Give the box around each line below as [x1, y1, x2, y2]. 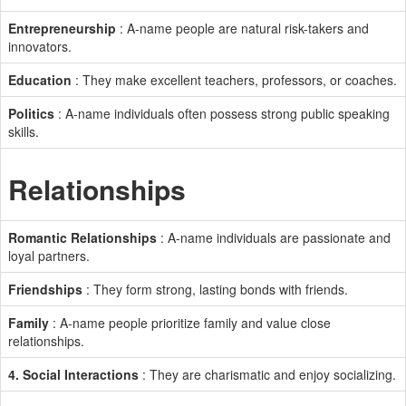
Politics [8, 104, 54, 122]
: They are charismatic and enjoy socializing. [139, 365, 396, 383]
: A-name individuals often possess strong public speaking [54, 104, 390, 122]
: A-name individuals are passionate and [157, 228, 391, 246]
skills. [8, 122, 39, 140]
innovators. [8, 37, 72, 55]
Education [8, 71, 72, 89]
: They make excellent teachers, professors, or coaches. [72, 71, 397, 89]
